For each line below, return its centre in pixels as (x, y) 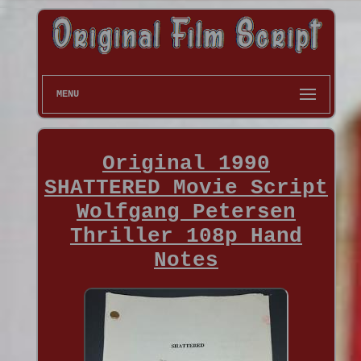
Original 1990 (186, 163)
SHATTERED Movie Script (186, 187)
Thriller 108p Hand (186, 236)
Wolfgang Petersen (186, 212)
